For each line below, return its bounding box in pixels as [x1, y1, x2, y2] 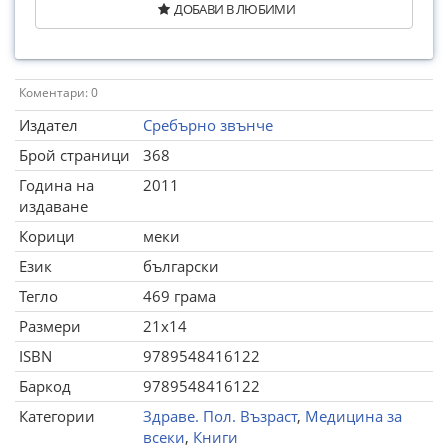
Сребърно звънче [143, 115, 273, 135]
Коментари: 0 [19, 84, 98, 101]
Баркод [19, 376, 71, 396]
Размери [19, 316, 81, 336]
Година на [19, 175, 94, 195]
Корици [19, 226, 75, 246]
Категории [19, 406, 95, 426]
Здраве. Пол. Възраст [143, 406, 297, 426]
